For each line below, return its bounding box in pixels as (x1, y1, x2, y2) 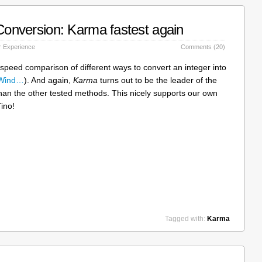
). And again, (24, 75, 73, 85)
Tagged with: (165, 214, 207, 223)
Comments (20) (181, 43, 225, 50)
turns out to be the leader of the (98, 75, 217, 85)
